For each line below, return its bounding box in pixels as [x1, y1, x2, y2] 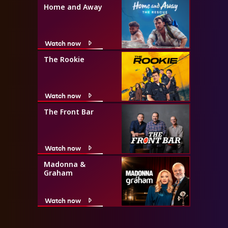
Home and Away [44, 2, 102, 12]
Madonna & [44, 159, 85, 169]
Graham [44, 167, 73, 178]
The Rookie [44, 54, 84, 64]
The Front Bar [44, 106, 94, 117]
